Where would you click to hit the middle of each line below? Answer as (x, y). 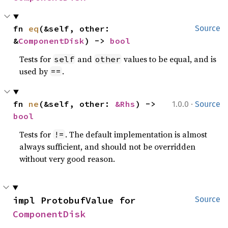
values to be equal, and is (169, 59)
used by (35, 72)
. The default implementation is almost (136, 135)
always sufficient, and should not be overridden (108, 147)
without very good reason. (67, 159)
